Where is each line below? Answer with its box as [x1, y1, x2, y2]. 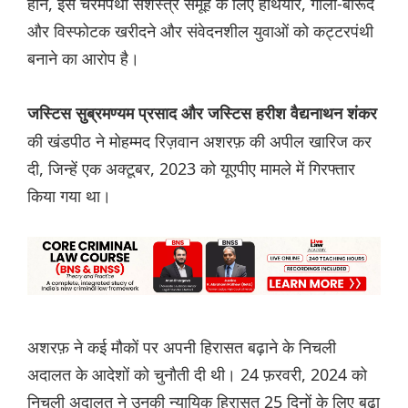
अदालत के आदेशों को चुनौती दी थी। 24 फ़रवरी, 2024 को [27, 363, 367, 386]
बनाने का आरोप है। [27, 47, 139, 70]
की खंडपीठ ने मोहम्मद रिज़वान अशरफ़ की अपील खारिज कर [27, 130, 372, 153]
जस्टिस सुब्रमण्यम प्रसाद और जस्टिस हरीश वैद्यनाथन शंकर [27, 105, 377, 124]
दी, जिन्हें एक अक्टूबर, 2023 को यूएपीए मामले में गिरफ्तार [27, 158, 355, 180]
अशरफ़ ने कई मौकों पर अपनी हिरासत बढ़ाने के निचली [27, 336, 336, 359]
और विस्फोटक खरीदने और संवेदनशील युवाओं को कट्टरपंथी [27, 20, 373, 43]
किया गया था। [27, 185, 111, 208]
